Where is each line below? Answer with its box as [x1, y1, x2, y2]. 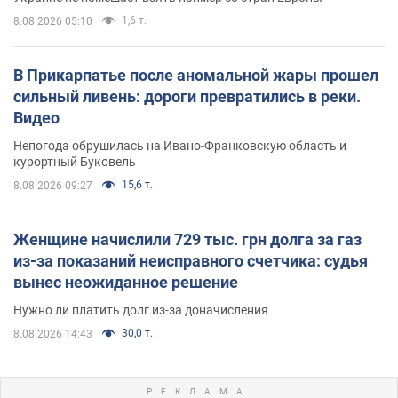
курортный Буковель [13, 154, 136, 169]
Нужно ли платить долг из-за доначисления [13, 302, 268, 317]
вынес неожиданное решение [13, 272, 238, 291]
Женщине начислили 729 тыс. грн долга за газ [13, 229, 362, 249]
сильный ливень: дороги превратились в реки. [13, 86, 361, 106]
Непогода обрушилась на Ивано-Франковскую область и [13, 138, 346, 153]
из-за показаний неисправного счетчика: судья [13, 251, 368, 270]
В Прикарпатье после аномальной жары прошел [13, 65, 378, 84]
